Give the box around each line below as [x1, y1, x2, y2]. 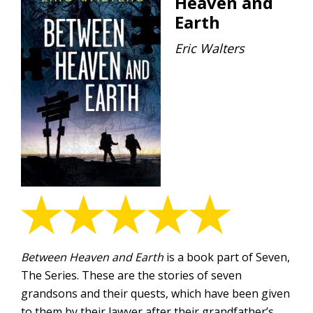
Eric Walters [175, 40, 245, 57]
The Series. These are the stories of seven [21, 268, 242, 283]
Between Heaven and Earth [21, 249, 163, 265]
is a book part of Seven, [163, 249, 290, 265]
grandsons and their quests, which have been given [21, 286, 290, 301]
